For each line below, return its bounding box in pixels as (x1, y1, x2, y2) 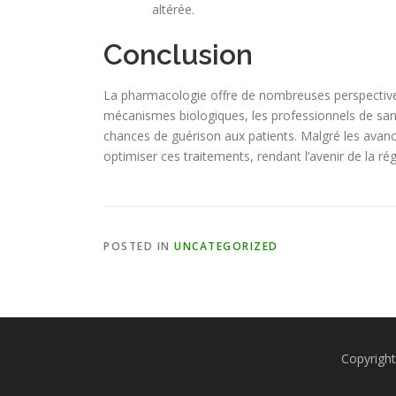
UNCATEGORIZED (174, 238, 278, 254)
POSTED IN (103, 238, 174, 254)
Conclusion (103, 37, 253, 71)
